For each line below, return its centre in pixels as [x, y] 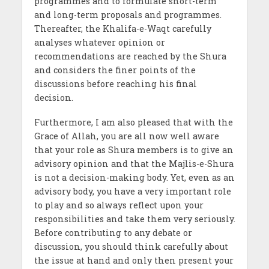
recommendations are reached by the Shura [130, 56]
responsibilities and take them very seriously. [134, 219]
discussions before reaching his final [115, 84]
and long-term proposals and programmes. [128, 15]
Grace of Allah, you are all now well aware [126, 136]
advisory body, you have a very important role [132, 192]
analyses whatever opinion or [99, 43]
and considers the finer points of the [115, 70]
